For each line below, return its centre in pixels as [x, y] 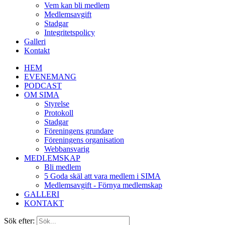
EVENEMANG [50, 77]
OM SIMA [42, 95]
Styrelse [57, 104]
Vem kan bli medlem [77, 5]
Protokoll [59, 113]
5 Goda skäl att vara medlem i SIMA [102, 176]
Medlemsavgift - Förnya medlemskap [103, 185]
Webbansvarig [67, 149]
